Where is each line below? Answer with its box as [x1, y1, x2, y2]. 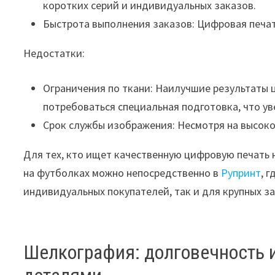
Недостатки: [23, 46, 85, 61]
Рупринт [221, 166, 261, 180]
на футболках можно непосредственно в [23, 166, 222, 180]
